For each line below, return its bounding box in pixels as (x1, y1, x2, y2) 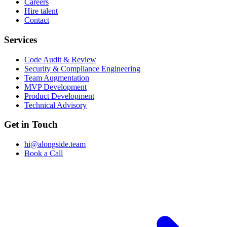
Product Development (24, 91, 94, 100)
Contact (24, 16, 49, 25)
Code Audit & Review (24, 55, 96, 64)
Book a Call (24, 148, 63, 158)
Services (4, 34, 37, 45)
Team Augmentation (24, 73, 89, 82)
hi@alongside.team (24, 139, 86, 148)
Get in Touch (4, 119, 58, 130)
